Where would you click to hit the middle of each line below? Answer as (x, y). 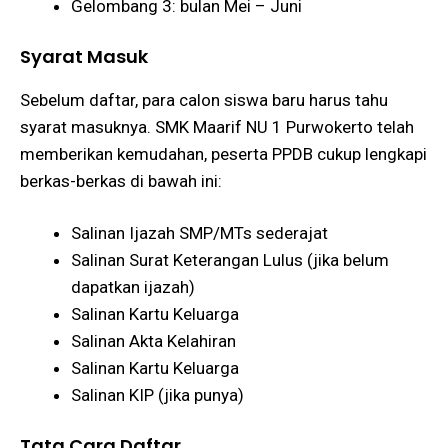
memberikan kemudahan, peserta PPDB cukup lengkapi (223, 153)
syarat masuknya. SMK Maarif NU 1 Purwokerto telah (217, 126)
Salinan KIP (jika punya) (157, 395)
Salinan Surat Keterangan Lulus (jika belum (230, 260)
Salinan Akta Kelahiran (153, 341)
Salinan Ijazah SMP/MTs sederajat (199, 233)
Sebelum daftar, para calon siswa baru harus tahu (204, 99)
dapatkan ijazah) (133, 287)
